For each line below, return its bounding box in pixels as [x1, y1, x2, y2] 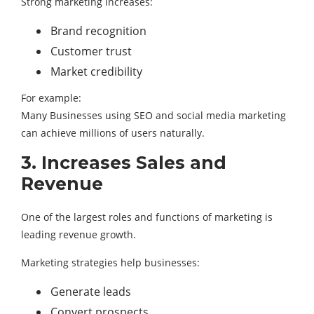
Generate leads [50, 284, 131, 299]
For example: [21, 91, 81, 104]
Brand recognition [50, 23, 146, 39]
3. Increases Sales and [21, 152, 226, 173]
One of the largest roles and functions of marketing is [21, 210, 273, 224]
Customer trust [50, 43, 132, 59]
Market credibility [50, 64, 142, 79]
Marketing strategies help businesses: [21, 256, 200, 269]
